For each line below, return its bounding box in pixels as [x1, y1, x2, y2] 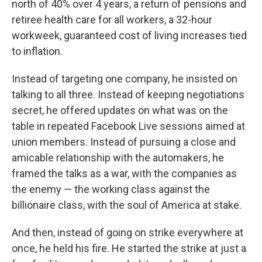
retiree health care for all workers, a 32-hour [12, 13, 212, 26]
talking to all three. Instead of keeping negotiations [12, 88, 244, 101]
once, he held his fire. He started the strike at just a [12, 242, 246, 254]
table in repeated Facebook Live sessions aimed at [12, 119, 245, 132]
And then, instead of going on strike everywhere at [12, 226, 243, 239]
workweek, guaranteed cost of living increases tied [12, 29, 247, 42]
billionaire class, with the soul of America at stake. [12, 198, 242, 211]
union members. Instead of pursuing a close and [12, 135, 236, 148]
